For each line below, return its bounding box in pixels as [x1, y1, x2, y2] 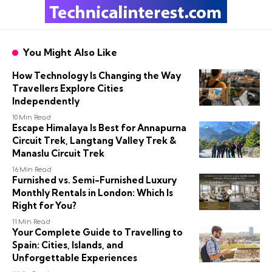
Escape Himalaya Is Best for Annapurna [12, 122, 186, 134]
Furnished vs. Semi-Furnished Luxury [12, 174, 177, 186]
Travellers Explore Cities [12, 83, 123, 94]
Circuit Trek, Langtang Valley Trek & [12, 135, 176, 146]
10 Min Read [12, 114, 51, 121]
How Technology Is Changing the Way [12, 70, 181, 81]
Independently [12, 95, 80, 107]
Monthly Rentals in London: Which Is [12, 187, 173, 199]
